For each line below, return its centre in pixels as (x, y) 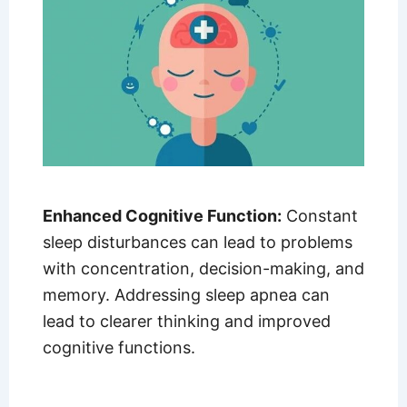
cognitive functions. (119, 348)
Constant (319, 216)
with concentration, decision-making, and (203, 269)
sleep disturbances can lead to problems (197, 243)
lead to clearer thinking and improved (186, 322)
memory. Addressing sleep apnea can (186, 295)
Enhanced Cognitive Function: (162, 216)
